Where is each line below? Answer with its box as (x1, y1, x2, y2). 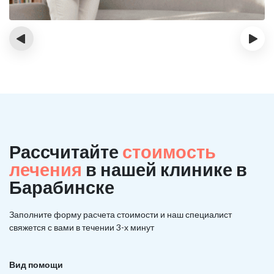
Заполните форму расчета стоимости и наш (9, 209, 183, 220)
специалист (183, 209, 232, 220)
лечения (9, 158, 82, 180)
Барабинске (9, 176, 114, 198)
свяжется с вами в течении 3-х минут (9, 222, 154, 232)
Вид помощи (9, 259, 63, 270)
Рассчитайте (9, 141, 122, 162)
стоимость (122, 141, 216, 162)
